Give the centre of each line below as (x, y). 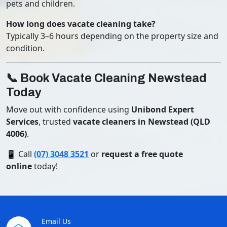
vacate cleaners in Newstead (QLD (142, 122)
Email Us (56, 221)
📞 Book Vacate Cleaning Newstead (106, 78)
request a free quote (142, 154)
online (19, 166)
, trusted (56, 122)
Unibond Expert (163, 109)
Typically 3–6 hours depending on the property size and (112, 36)
